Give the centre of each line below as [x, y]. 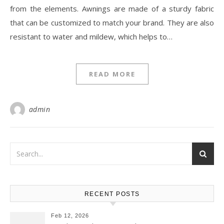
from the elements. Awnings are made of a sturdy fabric [112, 8]
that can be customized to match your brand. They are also [112, 22]
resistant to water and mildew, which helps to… [91, 36]
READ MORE [112, 74]
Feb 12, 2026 [70, 215]
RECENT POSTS [112, 194]
